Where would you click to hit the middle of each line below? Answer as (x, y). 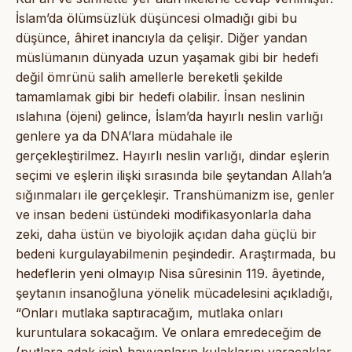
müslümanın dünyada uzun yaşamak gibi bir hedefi (167, 57)
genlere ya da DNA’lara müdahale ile (124, 136)
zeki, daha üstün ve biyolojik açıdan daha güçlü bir (166, 234)
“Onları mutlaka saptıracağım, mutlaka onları (149, 312)
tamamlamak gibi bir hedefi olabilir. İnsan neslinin (160, 96)
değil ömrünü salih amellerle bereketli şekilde (149, 77)
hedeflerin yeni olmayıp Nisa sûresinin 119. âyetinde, (170, 273)
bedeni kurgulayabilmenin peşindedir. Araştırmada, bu (176, 253)
